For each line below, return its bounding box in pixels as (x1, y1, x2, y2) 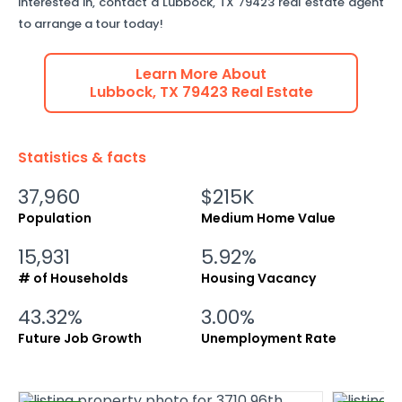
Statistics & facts (18, 147, 146, 168)
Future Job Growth (18, 329, 142, 347)
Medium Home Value (201, 209, 336, 227)
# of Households (18, 269, 128, 287)
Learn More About (135, 64, 267, 84)
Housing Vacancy (201, 269, 316, 287)
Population (18, 209, 92, 227)
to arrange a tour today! (18, 15, 163, 32)
